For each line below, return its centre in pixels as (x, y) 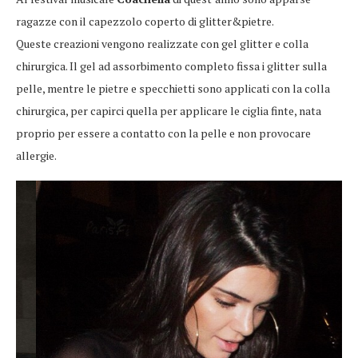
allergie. (36, 156)
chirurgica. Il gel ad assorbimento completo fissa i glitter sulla (171, 66)
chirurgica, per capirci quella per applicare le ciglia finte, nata (169, 111)
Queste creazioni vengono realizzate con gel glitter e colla (162, 44)
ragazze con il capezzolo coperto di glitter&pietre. (145, 22)
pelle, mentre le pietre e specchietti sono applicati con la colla (173, 89)
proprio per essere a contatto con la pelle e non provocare (163, 133)
